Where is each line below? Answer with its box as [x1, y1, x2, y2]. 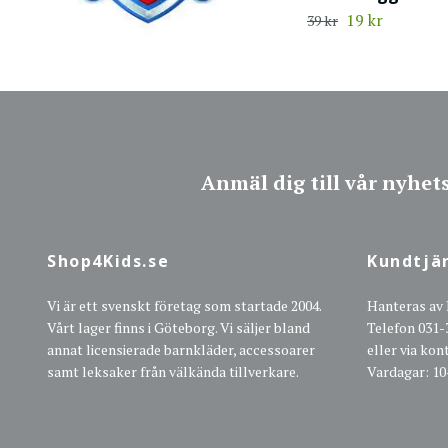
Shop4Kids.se [47, 249, 170, 272]
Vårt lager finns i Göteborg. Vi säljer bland [47, 317, 310, 337]
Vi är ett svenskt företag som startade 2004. [47, 295, 321, 315]
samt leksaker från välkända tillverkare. [47, 361, 299, 381]
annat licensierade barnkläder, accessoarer [47, 339, 315, 359]
